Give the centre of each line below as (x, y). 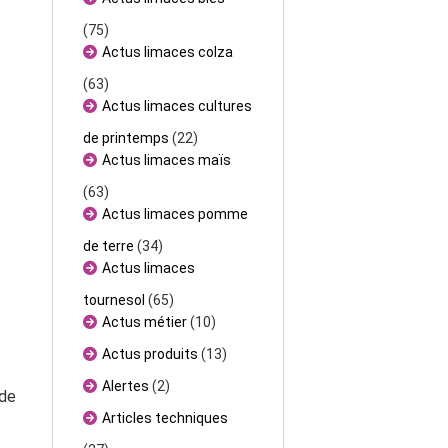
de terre (109, 246)
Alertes (126, 386)
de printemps (126, 138)
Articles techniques (165, 418)
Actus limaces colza (168, 52)
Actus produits (150, 354)
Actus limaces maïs (167, 160)
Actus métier (145, 322)
